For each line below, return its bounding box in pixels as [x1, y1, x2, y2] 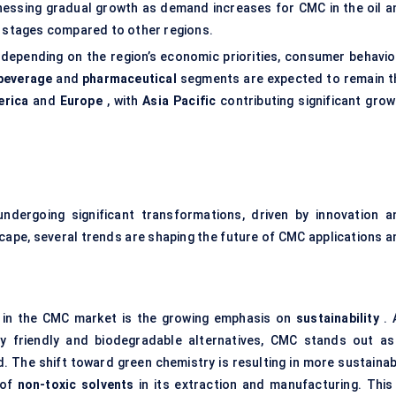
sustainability [295, 311, 379, 326]
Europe [59, 94, 103, 109]
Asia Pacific [142, 94, 217, 109]
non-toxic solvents [17, 377, 134, 392]
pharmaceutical [82, 72, 177, 87]
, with [102, 94, 143, 109]
